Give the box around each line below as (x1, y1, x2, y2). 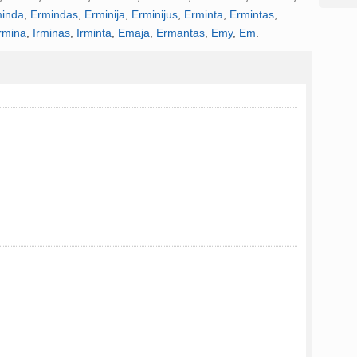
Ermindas (30, 8, 78, 21)
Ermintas (229, 8, 274, 21)
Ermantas (156, 26, 205, 39)
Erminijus (131, 8, 178, 21)
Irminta (76, 26, 112, 39)
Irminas (33, 26, 70, 39)
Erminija (84, 8, 125, 21)
